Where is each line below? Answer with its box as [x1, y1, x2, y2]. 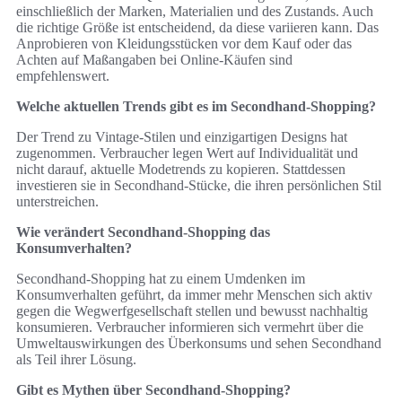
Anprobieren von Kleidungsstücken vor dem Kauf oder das [16, 36, 352, 52]
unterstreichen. [16, 194, 99, 210]
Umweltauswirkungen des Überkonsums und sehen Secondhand [16, 336, 381, 352]
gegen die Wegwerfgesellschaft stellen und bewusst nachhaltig [16, 303, 368, 319]
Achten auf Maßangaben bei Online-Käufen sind [16, 52, 293, 68]
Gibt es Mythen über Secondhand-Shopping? [16, 382, 291, 398]
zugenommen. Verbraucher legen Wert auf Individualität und [16, 145, 358, 162]
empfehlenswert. [16, 68, 109, 84]
